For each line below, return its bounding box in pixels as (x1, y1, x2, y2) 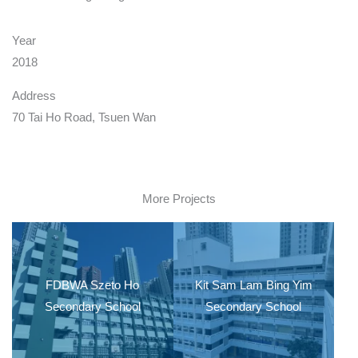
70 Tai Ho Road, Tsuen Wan (12, 111, 156, 124)
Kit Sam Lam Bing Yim (194, 278, 312, 292)
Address (12, 89, 56, 102)
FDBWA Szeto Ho (46, 278, 140, 292)
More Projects (142, 193, 216, 205)
